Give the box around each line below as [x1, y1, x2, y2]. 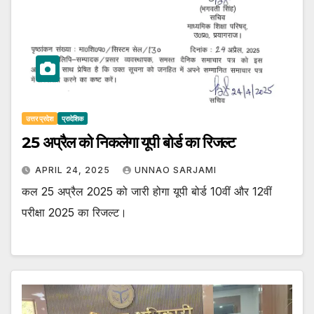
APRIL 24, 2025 [35, 164, 113, 175]
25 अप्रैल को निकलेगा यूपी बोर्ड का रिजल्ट [22, 132, 236, 152]
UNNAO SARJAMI [135, 164, 217, 175]
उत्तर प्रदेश [26, 114, 53, 123]
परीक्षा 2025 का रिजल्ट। [22, 205, 127, 219]
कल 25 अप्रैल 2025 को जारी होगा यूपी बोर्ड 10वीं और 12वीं [22, 184, 272, 198]
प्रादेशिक [62, 114, 83, 123]
